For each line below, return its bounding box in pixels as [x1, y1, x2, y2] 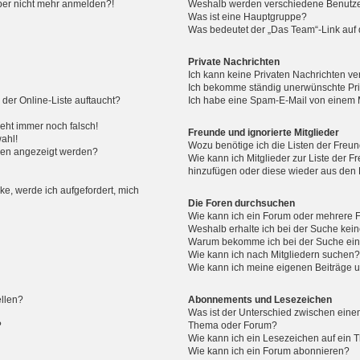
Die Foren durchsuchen [188, 198, 296, 210]
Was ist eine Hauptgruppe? [188, 10, 308, 22]
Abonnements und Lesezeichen [188, 294, 333, 306]
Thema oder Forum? [188, 320, 278, 332]
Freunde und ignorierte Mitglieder [188, 126, 340, 138]
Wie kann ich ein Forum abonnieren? [188, 346, 350, 358]
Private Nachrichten [188, 55, 280, 67]
